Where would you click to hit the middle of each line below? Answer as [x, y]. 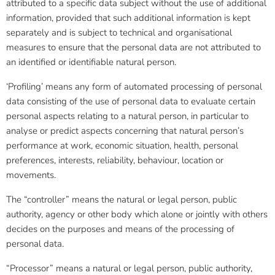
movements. [31, 175]
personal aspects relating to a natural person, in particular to [127, 116]
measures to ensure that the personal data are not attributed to [134, 47]
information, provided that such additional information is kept [128, 18]
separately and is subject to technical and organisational [119, 33]
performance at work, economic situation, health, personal [122, 145]
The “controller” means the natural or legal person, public [122, 199]
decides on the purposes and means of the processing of [120, 229]
